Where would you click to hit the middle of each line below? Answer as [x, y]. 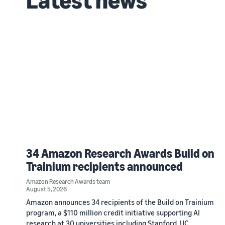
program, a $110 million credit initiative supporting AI [113, 212]
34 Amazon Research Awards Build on [120, 153]
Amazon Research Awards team [68, 181]
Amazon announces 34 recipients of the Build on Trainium [120, 202]
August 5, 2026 [46, 189]
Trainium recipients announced [104, 166]
